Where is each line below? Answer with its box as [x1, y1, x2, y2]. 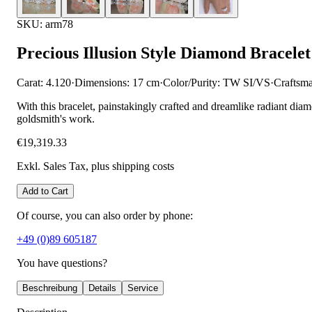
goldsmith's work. [17, 113, 95, 125]
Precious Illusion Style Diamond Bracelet [17, 44, 311, 63]
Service [127, 283, 158, 294]
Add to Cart [22, 186, 68, 197]
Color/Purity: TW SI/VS [163, 77, 270, 89]
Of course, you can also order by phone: [17, 210, 193, 222]
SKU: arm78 [17, 17, 73, 30]
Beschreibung [22, 283, 77, 294]
